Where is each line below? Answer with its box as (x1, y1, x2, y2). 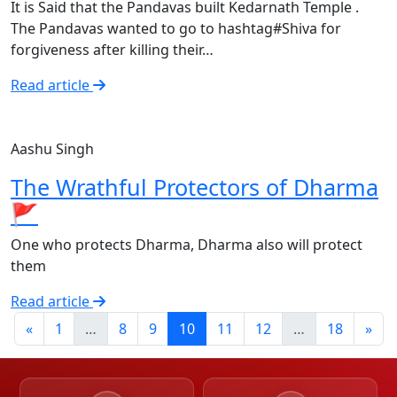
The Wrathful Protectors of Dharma (11, 172, 378, 202)
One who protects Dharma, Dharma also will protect (11, 235, 362, 254)
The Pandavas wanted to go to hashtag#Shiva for (11, 19, 341, 38)
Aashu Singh (11, 139, 94, 159)
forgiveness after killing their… (11, 40, 214, 59)
